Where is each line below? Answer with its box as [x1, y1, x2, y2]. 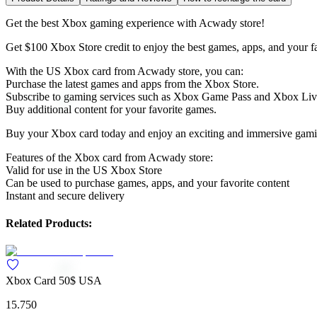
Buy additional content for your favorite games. [6, 103, 217, 115]
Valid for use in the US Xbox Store [6, 163, 162, 176]
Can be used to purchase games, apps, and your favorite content [6, 176, 289, 189]
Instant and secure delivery [6, 189, 125, 202]
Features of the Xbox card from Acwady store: [6, 151, 213, 163]
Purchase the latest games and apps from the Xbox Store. [6, 77, 259, 90]
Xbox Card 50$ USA [6, 275, 102, 287]
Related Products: [6, 217, 92, 229]
